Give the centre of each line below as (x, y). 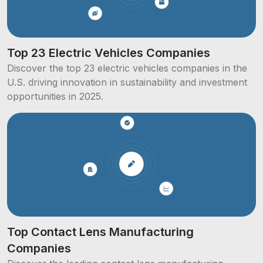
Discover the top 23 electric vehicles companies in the (127, 68)
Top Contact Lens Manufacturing (100, 232)
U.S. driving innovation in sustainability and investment (127, 82)
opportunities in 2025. (55, 97)
